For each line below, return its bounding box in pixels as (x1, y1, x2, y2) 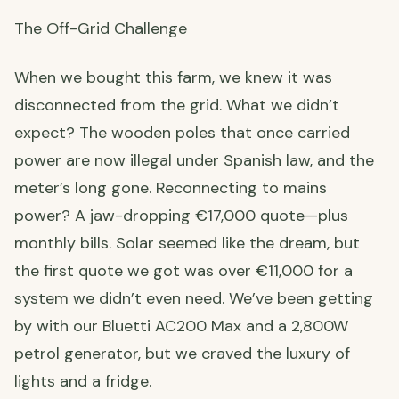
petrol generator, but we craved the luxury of (14, 343, 350, 365)
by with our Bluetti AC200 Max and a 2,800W (14, 315, 348, 338)
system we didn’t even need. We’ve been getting (14, 288, 373, 310)
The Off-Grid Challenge (14, 18, 187, 40)
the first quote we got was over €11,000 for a (14, 260, 353, 282)
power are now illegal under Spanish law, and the (14, 150, 374, 172)
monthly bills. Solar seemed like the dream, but (14, 232, 360, 255)
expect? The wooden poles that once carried (14, 122, 350, 144)
